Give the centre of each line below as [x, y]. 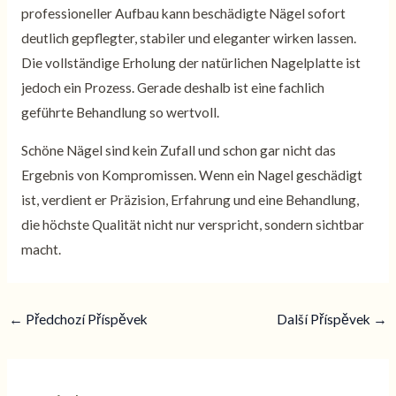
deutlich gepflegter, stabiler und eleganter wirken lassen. [188, 38]
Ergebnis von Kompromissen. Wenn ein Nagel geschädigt [191, 175]
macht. [41, 250]
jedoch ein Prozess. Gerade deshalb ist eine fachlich [172, 87]
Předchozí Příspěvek [86, 319]
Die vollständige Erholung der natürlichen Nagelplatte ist [190, 62]
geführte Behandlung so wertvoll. [120, 112]
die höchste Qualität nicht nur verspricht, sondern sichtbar [192, 225]
